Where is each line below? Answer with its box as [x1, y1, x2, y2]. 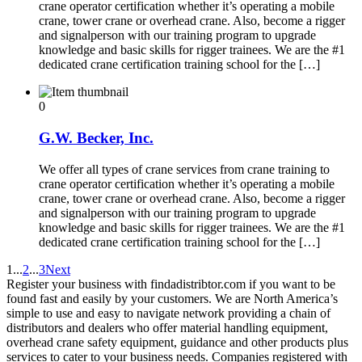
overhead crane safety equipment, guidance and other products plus [6, 335, 348, 349]
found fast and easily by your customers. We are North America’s [6, 291, 338, 305]
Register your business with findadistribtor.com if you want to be [6, 276, 335, 291]
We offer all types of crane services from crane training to [39, 162, 330, 176]
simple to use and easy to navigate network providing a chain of [6, 305, 330, 320]
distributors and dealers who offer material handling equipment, [6, 320, 328, 335]
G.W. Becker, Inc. [39, 128, 154, 146]
